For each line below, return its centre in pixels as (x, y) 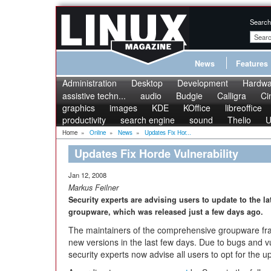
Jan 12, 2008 (87, 175)
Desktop (147, 83)
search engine (148, 120)
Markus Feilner (93, 188)
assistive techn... (94, 96)
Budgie (189, 96)
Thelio (239, 120)
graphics (79, 108)
